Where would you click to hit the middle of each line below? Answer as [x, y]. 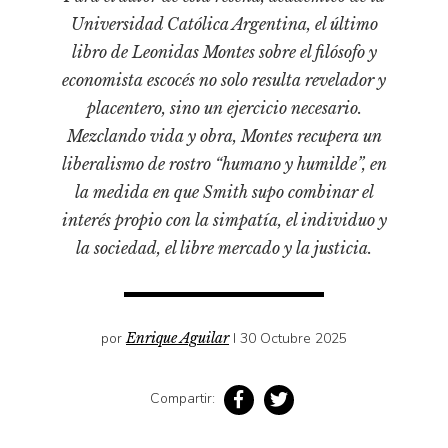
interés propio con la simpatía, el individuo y [224, 219]
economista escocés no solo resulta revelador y [224, 79]
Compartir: [184, 399]
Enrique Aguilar [177, 337]
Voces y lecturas [69, 276]
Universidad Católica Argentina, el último [224, 23]
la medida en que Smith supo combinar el [224, 191]
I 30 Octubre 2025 [290, 338]
